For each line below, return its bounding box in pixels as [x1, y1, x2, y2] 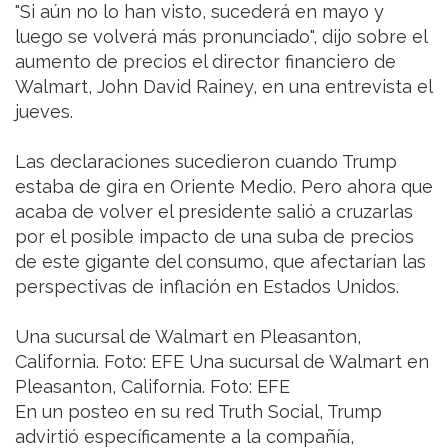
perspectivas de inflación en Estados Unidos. [15, 276, 399, 298]
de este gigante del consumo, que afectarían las [15, 251, 426, 273]
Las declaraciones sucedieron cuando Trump [15, 151, 397, 173]
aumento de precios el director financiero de [15, 51, 396, 73]
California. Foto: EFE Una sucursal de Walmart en [15, 351, 429, 373]
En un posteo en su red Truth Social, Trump [15, 401, 382, 423]
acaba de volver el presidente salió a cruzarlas [15, 201, 413, 223]
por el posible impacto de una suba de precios [15, 226, 414, 248]
